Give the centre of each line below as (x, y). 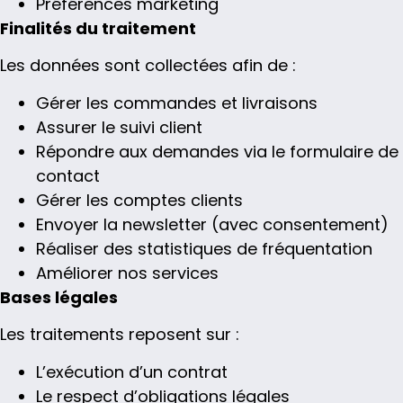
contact (68, 175)
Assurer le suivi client (119, 127)
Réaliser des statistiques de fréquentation (204, 248)
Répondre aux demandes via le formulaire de (217, 151)
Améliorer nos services (127, 273)
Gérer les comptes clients (139, 200)
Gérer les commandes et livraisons (177, 103)
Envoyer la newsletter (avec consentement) (212, 224)
